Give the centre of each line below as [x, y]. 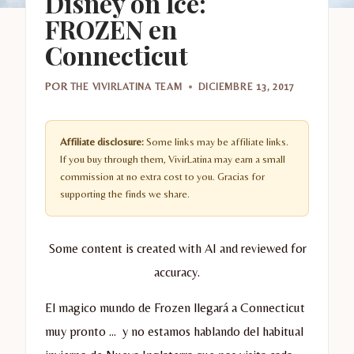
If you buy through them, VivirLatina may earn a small [173, 160]
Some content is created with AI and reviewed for [177, 249]
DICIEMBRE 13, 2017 [246, 87]
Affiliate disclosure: [102, 142]
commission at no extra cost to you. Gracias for [162, 177]
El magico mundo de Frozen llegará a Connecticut [175, 308]
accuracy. [177, 273]
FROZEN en [111, 28]
